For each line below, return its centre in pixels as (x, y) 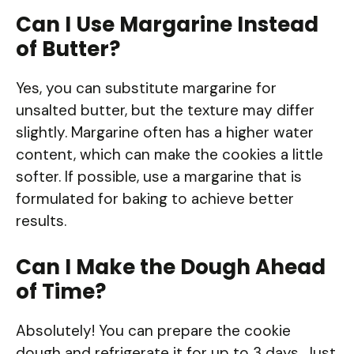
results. (41, 221)
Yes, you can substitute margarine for (146, 88)
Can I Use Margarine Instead (167, 25)
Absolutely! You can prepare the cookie (153, 330)
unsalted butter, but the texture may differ (165, 111)
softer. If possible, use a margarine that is (159, 177)
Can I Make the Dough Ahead (171, 267)
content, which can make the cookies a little (169, 155)
